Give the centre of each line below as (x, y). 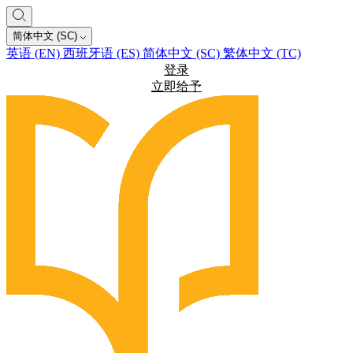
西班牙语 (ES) (103, 53)
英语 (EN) (35, 53)
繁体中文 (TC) (262, 53)
